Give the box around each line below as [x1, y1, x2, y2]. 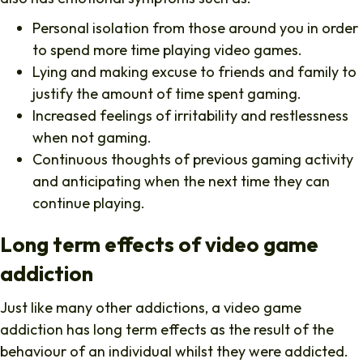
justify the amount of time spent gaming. [32, 83, 301, 103]
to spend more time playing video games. [32, 40, 302, 59]
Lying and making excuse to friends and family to [32, 62, 357, 81]
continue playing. [32, 193, 145, 212]
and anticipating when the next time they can [32, 171, 330, 190]
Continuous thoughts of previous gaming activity [32, 149, 353, 169]
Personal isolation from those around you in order [32, 18, 358, 37]
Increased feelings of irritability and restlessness [32, 105, 348, 125]
